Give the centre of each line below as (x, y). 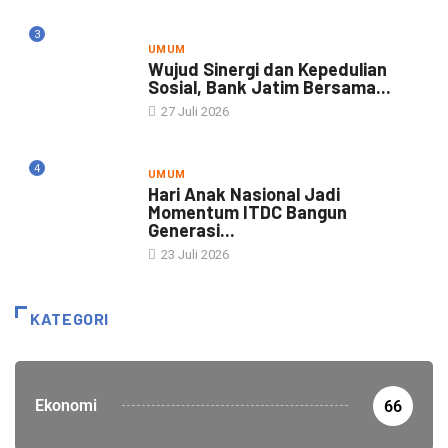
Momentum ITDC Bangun (247, 211)
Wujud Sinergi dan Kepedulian (267, 68)
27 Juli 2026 (193, 111)
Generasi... (191, 229)
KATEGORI (70, 318)
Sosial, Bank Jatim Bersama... (269, 86)
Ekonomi (66, 405)
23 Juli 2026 (193, 254)
